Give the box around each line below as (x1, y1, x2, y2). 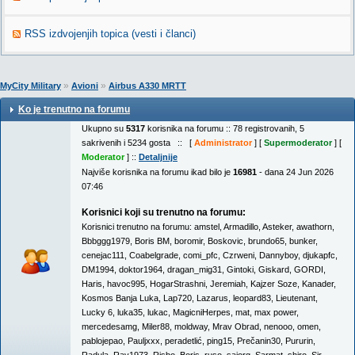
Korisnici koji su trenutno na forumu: (82, 207, 246, 218)
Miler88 (142, 322, 170, 331)
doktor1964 (119, 265, 162, 274)
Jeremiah (210, 279, 246, 288)
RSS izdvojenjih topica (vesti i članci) (25, 28, 196, 40)
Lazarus (197, 293, 228, 303)
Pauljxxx (128, 336, 160, 345)
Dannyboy (259, 250, 298, 260)
